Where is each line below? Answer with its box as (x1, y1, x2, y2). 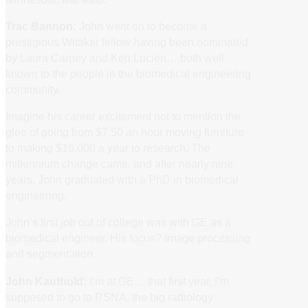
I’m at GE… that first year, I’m (87, 274, 229, 287)
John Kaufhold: (5, 274, 87, 287)
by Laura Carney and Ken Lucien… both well (5, 51, 224, 64)
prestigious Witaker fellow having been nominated (5, 35, 248, 48)
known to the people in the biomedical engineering (5, 67, 251, 80)
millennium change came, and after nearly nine (5, 157, 233, 170)
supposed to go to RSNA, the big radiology (5, 290, 213, 303)
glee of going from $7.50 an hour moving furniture (5, 126, 244, 139)
